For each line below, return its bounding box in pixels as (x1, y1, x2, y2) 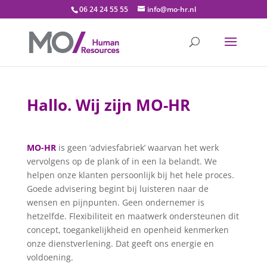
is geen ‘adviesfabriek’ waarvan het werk (55, 142, 219, 153)
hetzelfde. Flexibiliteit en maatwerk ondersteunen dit (26, 210, 239, 222)
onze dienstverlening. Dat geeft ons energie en (26, 238, 214, 249)
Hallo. (26, 94, 72, 116)
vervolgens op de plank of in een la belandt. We (26, 156, 217, 167)
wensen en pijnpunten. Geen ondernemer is (26, 197, 204, 208)
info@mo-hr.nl (147, 4, 196, 14)
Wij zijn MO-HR (71, 94, 190, 116)
